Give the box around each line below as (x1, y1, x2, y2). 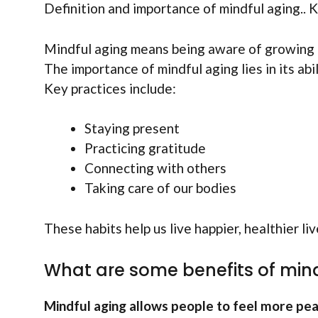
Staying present (84, 120, 180, 137)
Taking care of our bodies (84, 180, 236, 197)
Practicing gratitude (84, 140, 206, 157)
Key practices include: (44, 79, 176, 97)
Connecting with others (84, 160, 226, 177)
